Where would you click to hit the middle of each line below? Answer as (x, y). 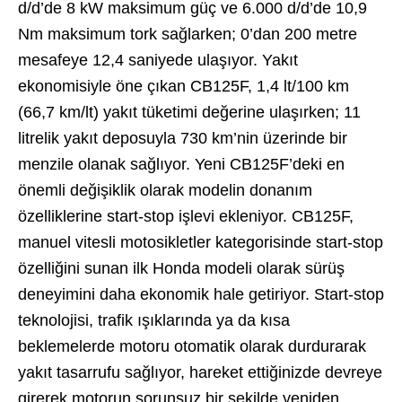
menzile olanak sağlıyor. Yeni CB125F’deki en (181, 165)
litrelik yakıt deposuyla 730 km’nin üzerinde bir (183, 139)
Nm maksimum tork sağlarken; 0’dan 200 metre (188, 35)
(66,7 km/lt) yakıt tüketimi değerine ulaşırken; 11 (189, 113)
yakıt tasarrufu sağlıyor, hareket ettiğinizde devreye (200, 373)
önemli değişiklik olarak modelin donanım (165, 191)
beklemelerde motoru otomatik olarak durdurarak (192, 347)
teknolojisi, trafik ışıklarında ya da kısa (154, 321)
